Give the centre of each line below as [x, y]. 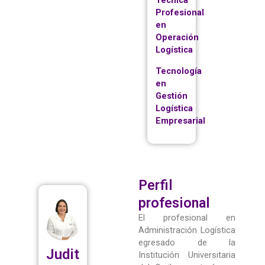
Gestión [172, 96]
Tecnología [179, 71]
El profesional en [187, 218]
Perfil [156, 185]
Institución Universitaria [187, 255]
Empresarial [180, 120]
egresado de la [187, 243]
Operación [177, 37]
